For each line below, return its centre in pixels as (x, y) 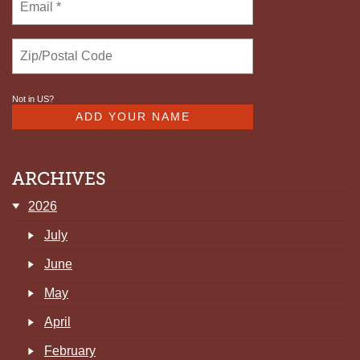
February (70, 351)
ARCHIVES (59, 179)
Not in (25, 99)
